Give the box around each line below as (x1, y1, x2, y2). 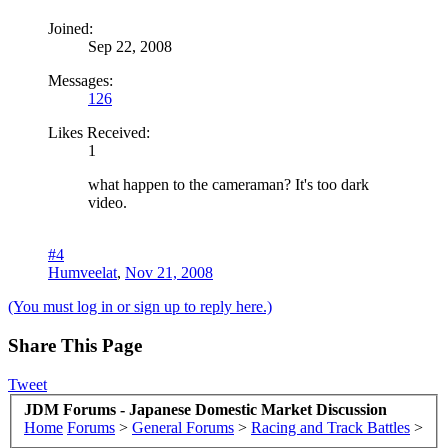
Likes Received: (48, 124, 150, 142)
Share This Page (8, 334, 142, 356)
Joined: (48, 20, 93, 38)
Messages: (48, 72, 113, 90)
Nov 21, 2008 (125, 264, 213, 282)
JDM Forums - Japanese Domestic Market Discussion (24, 401, 387, 419)
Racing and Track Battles (251, 419, 410, 437)
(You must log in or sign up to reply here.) (8, 298, 272, 316)
